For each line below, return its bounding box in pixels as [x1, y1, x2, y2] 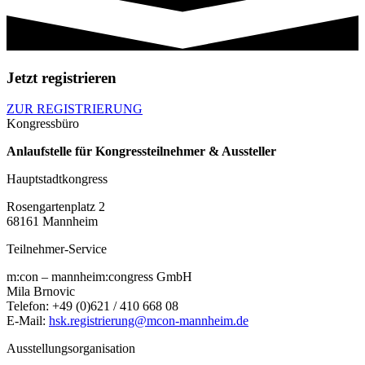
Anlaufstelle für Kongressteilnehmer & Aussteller [7, 144, 276, 159]
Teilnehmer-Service [7, 242, 107, 257]
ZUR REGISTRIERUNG [7, 102, 143, 117]
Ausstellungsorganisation [7, 341, 135, 356]
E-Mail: [7, 314, 49, 328]
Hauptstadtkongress [7, 172, 108, 187]
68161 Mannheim [7, 214, 98, 229]
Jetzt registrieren [7, 68, 117, 86]
